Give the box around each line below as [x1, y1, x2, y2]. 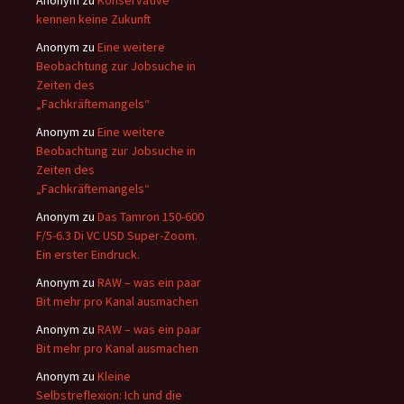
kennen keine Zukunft [36, 11, 151, 28]
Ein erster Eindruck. [36, 246, 140, 263]
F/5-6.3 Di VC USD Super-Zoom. [36, 227, 197, 244]
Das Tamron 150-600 [97, 208, 204, 225]
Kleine [97, 368, 131, 385]
